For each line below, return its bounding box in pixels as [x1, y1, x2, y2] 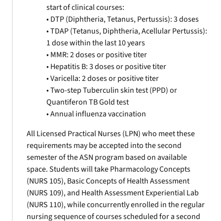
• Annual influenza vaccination [46, 109, 146, 119]
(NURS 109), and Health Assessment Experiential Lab [27, 187, 199, 198]
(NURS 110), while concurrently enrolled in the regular [27, 199, 205, 210]
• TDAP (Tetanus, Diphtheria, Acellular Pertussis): [46, 26, 207, 37]
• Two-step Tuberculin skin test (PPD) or [46, 85, 177, 96]
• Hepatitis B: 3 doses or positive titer [46, 61, 166, 72]
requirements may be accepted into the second [27, 140, 182, 151]
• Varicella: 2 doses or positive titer [46, 73, 159, 84]
